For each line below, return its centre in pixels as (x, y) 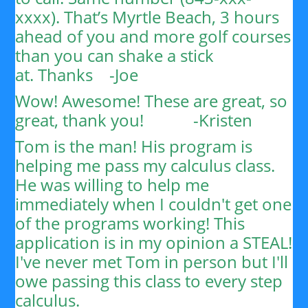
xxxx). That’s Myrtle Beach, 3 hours (147, 17)
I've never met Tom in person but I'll (152, 262)
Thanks (74, 75)
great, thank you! (104, 120)
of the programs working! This (130, 223)
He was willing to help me (112, 185)
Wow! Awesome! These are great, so (152, 101)
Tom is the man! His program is (134, 146)
